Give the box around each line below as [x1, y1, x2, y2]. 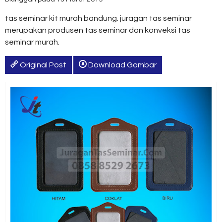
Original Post [18, 61, 66, 69]
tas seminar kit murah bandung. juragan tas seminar [5, 14, 192, 22]
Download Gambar [87, 61, 157, 69]
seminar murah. [5, 38, 59, 46]
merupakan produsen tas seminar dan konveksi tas [5, 26, 190, 34]
